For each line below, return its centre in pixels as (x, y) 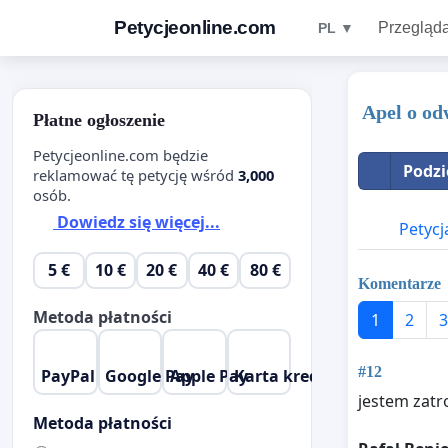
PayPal (67, 375)
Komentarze (399, 283)
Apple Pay (208, 375)
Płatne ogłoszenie (99, 120)
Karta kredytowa (302, 375)
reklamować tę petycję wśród (135, 174)
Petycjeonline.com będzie (120, 154)
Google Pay (150, 375)
